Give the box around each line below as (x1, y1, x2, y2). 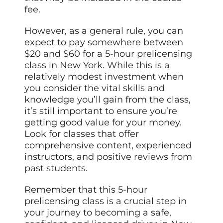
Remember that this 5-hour (24, 184, 148, 195)
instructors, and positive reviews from (24, 151, 193, 162)
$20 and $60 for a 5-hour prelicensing (24, 48, 193, 59)
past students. (24, 162, 88, 174)
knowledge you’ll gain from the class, (24, 94, 191, 105)
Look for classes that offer (24, 128, 139, 139)
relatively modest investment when (24, 71, 184, 82)
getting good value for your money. (24, 116, 182, 128)
